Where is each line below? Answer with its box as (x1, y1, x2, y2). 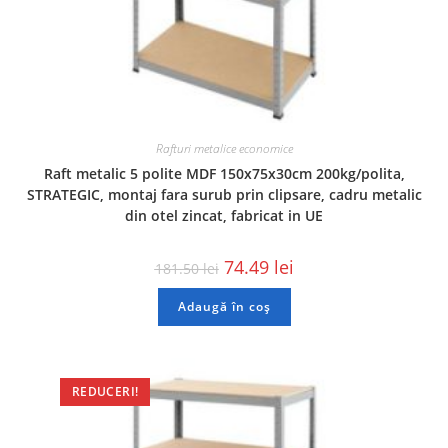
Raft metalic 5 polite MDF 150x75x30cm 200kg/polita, (43, 163, 405, 183)
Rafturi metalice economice (155, 139, 293, 157)
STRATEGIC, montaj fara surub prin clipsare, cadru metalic (26, 184, 422, 204)
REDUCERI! (71, 383, 139, 401)
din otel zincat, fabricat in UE (125, 205, 323, 225)
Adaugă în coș (177, 297, 271, 315)
